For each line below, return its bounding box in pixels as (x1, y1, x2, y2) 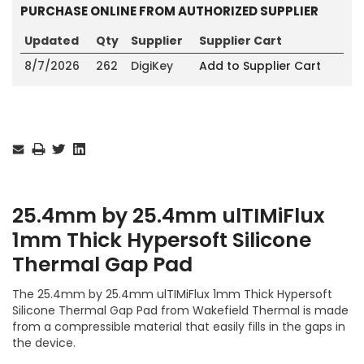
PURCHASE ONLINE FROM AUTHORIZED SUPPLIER (20, 2, 318, 19)
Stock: (12, 132, 42, 147)
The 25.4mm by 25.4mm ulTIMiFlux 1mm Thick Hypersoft (12, 285, 332, 302)
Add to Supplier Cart (199, 57, 321, 74)
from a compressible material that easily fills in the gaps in (12, 318, 345, 335)
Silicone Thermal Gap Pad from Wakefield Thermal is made (12, 301, 349, 318)
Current (12, 118, 51, 132)
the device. (12, 334, 76, 351)
